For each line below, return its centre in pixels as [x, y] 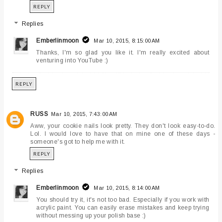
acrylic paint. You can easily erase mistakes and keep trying [123, 208]
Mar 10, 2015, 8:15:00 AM [127, 41]
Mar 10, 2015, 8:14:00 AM [127, 188]
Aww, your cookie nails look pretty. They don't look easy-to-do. [123, 126]
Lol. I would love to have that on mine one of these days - [123, 134]
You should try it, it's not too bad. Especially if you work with [123, 200]
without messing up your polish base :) [91, 216]
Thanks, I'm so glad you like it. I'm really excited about [123, 53]
